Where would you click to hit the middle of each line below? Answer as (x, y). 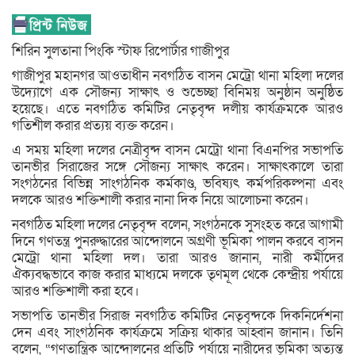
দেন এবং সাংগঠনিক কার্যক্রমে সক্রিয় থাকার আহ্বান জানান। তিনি (177, 332)
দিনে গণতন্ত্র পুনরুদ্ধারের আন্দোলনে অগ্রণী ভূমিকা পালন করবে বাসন (177, 241)
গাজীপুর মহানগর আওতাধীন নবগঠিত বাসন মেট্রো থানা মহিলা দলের (177, 75)
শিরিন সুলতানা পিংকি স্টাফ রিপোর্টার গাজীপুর (120, 51)
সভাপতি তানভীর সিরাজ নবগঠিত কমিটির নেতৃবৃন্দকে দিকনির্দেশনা (177, 315)
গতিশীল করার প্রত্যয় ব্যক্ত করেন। (93, 125)
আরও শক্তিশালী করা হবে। (76, 291)
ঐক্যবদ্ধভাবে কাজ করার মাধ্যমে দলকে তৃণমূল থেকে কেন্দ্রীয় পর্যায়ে (177, 274)
